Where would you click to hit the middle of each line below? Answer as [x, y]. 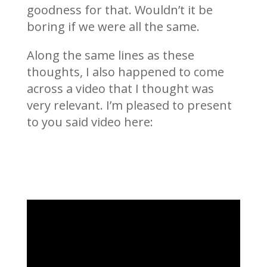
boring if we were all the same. [113, 26]
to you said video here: [90, 122]
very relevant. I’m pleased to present [129, 105]
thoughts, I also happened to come [125, 72]
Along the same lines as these [110, 55]
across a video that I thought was [120, 88]
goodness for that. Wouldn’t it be [119, 10]
